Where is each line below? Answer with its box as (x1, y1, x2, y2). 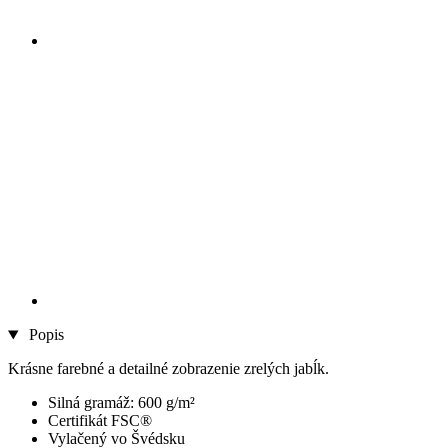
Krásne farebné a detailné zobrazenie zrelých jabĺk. (8, 360, 329, 378)
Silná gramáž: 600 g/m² (48, 394, 195, 412)
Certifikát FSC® (48, 412, 152, 430)
